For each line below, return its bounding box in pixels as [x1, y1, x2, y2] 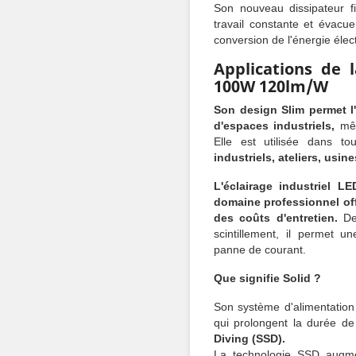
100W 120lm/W [214, 75, 348, 97]
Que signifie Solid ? [214, 272, 321, 284]
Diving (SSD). [214, 332, 285, 345]
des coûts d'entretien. [214, 211, 338, 224]
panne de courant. [214, 243, 306, 256]
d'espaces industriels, [214, 119, 335, 132]
